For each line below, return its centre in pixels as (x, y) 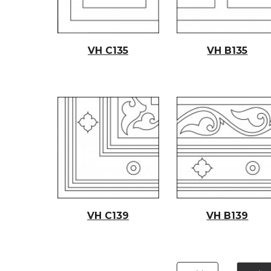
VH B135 (227, 50)
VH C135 (108, 50)
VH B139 (227, 215)
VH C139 (108, 215)
